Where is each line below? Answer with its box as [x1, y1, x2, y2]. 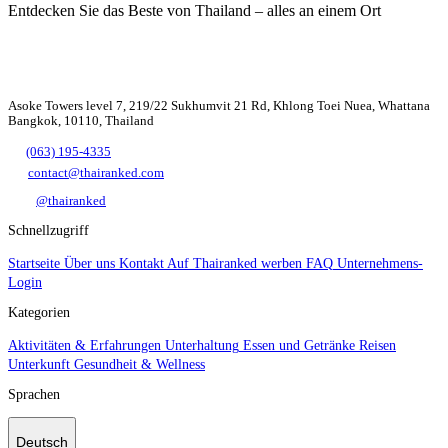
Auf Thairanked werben [167, 255, 302, 271]
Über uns [64, 255, 115, 271]
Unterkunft [8, 356, 70, 372]
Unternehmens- [337, 255, 423, 271]
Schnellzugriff [8, 222, 89, 238]
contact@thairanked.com [28, 164, 164, 180]
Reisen [359, 337, 396, 353]
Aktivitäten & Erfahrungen [8, 337, 161, 353]
